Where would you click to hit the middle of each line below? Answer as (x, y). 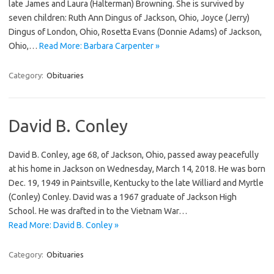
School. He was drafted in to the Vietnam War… (98, 211)
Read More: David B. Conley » (64, 225)
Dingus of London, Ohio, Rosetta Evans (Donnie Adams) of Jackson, (135, 31)
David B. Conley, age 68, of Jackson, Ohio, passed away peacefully (134, 154)
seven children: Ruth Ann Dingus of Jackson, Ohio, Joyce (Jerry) (129, 17)
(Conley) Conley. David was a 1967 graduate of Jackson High (123, 197)
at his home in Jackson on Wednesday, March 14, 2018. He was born (137, 168)
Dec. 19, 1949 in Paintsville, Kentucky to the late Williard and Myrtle (136, 183)
